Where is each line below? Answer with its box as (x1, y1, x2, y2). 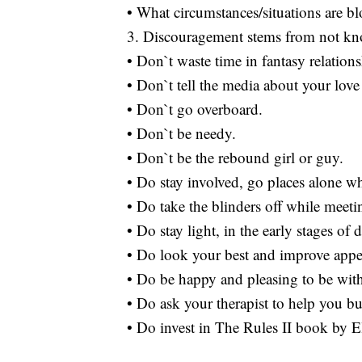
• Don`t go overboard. (127, 98, 263, 119)
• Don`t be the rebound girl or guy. (127, 146, 343, 167)
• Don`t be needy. (127, 122, 236, 143)
